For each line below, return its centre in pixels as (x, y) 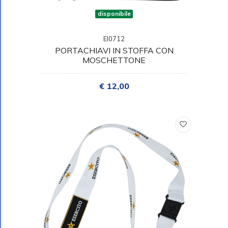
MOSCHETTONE (114, 60)
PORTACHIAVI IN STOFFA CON (114, 51)
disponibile (114, 14)
